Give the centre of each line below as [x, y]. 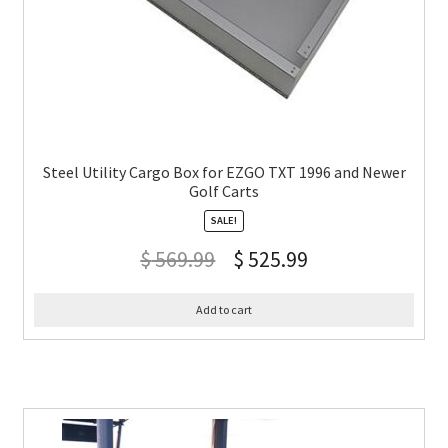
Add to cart [224, 310]
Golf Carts [224, 191]
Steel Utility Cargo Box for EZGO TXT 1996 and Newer [224, 172]
